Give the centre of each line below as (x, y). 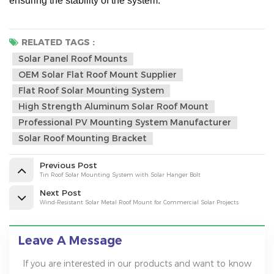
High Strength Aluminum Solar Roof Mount (113, 107)
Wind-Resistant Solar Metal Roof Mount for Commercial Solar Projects (139, 202)
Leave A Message (70, 241)
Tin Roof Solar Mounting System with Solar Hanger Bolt (120, 175)
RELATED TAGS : (58, 43)
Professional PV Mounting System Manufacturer (125, 123)
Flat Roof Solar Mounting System (91, 91)
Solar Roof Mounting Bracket (83, 139)
